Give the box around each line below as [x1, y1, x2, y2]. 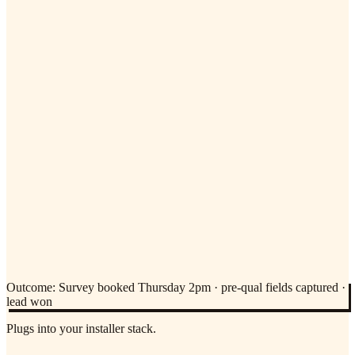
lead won [6, 294, 52, 308]
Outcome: [6, 280, 55, 294]
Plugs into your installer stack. [6, 321, 156, 335]
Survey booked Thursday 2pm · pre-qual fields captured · [59, 280, 345, 294]
